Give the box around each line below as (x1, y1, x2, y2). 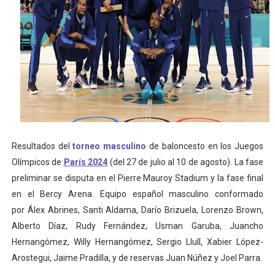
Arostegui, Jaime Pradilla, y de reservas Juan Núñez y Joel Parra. (11, 253, 262, 263)
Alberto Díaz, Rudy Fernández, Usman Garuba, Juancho (11, 221, 264, 231)
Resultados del (11, 141, 73, 151)
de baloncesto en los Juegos (146, 141, 264, 151)
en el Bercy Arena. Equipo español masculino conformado (11, 189, 264, 199)
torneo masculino (72, 141, 147, 151)
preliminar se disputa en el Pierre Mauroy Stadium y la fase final (11, 173, 264, 183)
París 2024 (63, 157, 108, 167)
